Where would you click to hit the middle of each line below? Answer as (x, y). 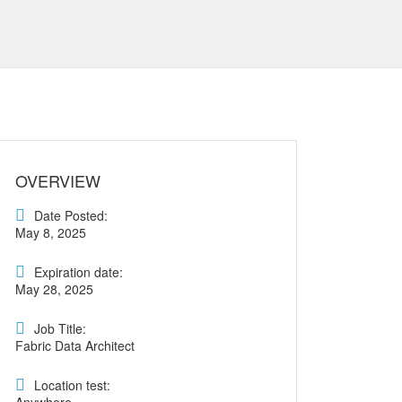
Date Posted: (71, 215)
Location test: (72, 385)
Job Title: (60, 328)
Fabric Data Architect (75, 345)
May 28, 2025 (54, 289)
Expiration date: (79, 272)
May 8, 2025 (51, 232)
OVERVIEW (58, 180)
